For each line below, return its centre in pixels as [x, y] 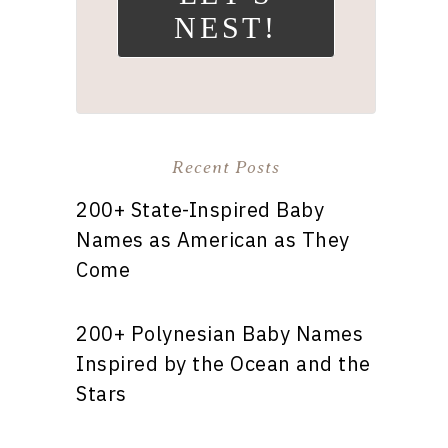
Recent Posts [226, 167]
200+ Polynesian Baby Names [219, 333]
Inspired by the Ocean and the [223, 363]
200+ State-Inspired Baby [200, 209]
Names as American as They [213, 239]
